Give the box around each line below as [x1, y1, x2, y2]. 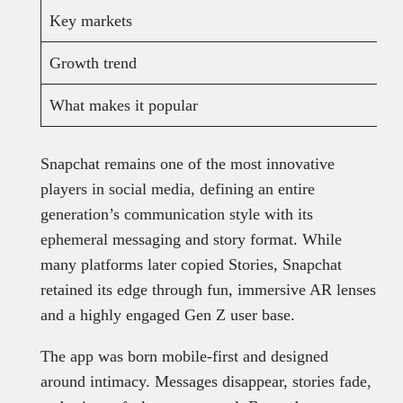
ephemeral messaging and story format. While [40, 230, 342, 249]
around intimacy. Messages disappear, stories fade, [40, 372, 372, 391]
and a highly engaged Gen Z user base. [40, 306, 295, 325]
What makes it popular [49, 96, 198, 115]
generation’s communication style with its [40, 205, 313, 224]
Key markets [49, 12, 132, 31]
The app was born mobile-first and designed [40, 347, 328, 366]
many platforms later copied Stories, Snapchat [40, 255, 342, 274]
